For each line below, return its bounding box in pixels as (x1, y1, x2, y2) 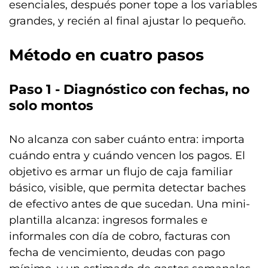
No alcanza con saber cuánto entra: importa (9, 132, 245, 146)
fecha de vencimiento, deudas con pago (9, 245, 225, 259)
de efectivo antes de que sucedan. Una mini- (9, 197, 250, 211)
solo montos (9, 97, 93, 114)
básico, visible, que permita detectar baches (9, 181, 246, 194)
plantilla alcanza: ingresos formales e (9, 213, 208, 227)
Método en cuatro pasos (9, 45, 204, 65)
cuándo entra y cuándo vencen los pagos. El (9, 148, 245, 162)
